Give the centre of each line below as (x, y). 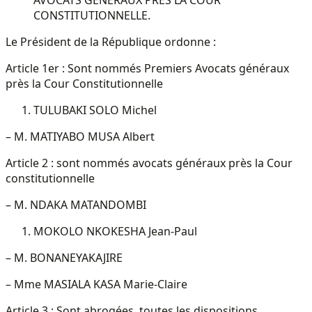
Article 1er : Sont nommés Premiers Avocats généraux (147, 68)
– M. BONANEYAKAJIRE (64, 257)
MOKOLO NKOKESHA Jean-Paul (115, 231)
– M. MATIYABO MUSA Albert (80, 136)
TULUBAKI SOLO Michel (95, 110)
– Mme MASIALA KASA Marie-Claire (96, 284)
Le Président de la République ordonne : (111, 41)
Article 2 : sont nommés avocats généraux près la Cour (149, 163)
